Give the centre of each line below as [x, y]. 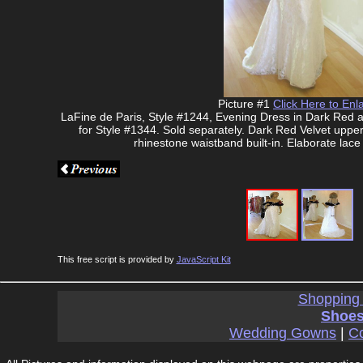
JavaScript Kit [203, 259]
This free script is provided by [117, 259]
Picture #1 [246, 104]
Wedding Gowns [283, 333]
